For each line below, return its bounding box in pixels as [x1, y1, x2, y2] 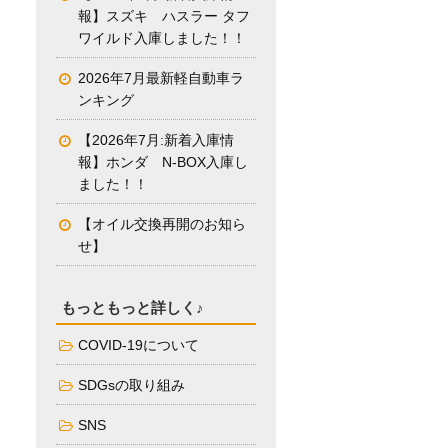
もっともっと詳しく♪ [61, 299, 204, 317]
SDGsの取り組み [78, 378, 185, 394]
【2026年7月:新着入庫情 [78, 133, 234, 149]
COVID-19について [78, 338, 199, 354]
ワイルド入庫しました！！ [78, 31, 246, 47]
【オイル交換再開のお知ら [78, 217, 246, 233]
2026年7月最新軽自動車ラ [78, 71, 244, 87]
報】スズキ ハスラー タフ [78, 9, 250, 25]
